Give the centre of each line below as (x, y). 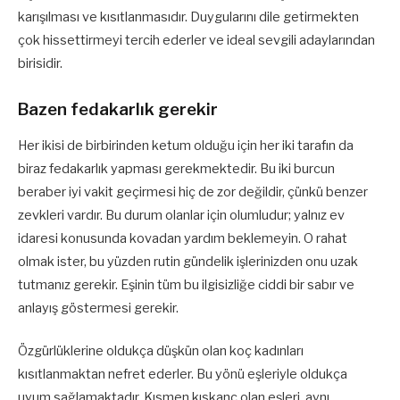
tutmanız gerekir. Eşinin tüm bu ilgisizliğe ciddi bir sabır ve (186, 284)
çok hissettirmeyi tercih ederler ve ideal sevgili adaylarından (196, 40)
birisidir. (40, 63)
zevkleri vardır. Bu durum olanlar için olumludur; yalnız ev (181, 215)
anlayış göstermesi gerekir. (98, 308)
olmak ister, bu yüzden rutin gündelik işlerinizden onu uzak (188, 261)
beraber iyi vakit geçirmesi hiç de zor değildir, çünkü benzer (193, 192)
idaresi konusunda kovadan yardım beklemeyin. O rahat (183, 238)
